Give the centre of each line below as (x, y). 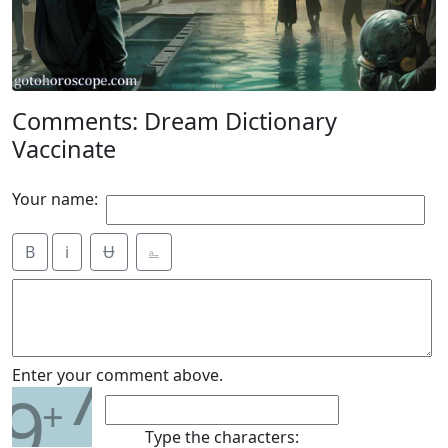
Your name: (55, 199)
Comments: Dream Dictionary (174, 121)
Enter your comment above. (117, 375)
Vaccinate (64, 149)
